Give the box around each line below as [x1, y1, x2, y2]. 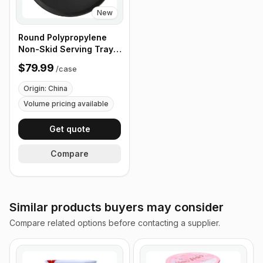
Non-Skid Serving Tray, [18, 44, 115, 54]
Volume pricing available [23, 99, 109, 108]
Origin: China [23, 84, 68, 93]
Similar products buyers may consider [9, 200, 224, 214]
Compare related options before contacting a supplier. [9, 218, 220, 228]
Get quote [49, 124, 90, 134]
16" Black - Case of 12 [18, 56, 110, 66]
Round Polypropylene [18, 32, 107, 42]
